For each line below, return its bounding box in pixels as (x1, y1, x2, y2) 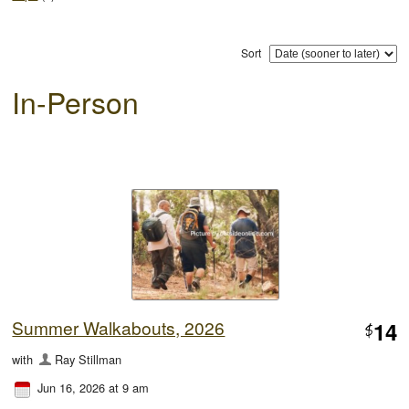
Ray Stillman (54, 350, 121, 368)
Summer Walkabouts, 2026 (12, 314, 225, 340)
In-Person (12, 79, 140, 122)
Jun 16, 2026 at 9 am (37, 378, 150, 396)
